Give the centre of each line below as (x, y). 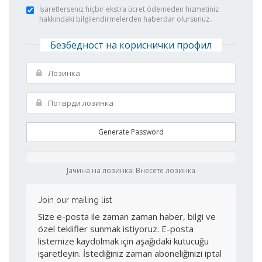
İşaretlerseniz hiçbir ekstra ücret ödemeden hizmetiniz (129, 9)
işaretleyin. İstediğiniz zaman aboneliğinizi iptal (130, 253)
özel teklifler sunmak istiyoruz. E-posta (116, 229)
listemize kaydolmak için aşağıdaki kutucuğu (123, 241)
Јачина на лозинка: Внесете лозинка (131, 170)
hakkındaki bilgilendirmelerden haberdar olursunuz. (125, 19)
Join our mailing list (75, 200)
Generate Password (131, 132)
